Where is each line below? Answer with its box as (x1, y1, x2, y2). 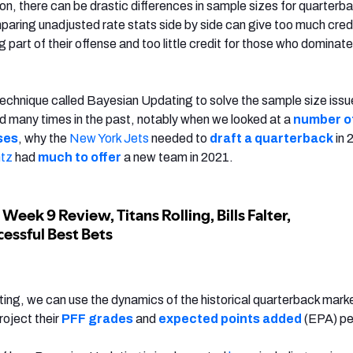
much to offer (38, 150, 121, 164)
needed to (149, 131, 210, 145)
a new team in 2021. (121, 150, 233, 164)
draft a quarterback (210, 131, 333, 145)
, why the (18, 131, 69, 145)
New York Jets (69, 131, 149, 145)
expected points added (158, 311, 302, 325)
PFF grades (61, 311, 133, 325)
